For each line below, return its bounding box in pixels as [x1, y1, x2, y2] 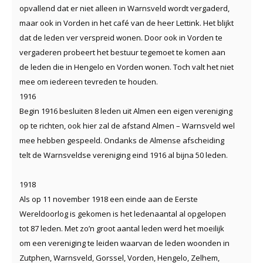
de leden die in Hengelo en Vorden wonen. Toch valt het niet [19, 61, 234, 72]
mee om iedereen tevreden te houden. [19, 76, 158, 87]
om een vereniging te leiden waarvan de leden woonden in [19, 237, 230, 248]
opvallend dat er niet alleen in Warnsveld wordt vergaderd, [19, 2, 230, 14]
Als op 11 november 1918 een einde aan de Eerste [19, 193, 198, 204]
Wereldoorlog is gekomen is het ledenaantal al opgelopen [19, 208, 226, 219]
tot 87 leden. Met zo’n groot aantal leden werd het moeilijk [19, 222, 224, 234]
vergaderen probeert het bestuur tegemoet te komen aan [19, 46, 225, 58]
